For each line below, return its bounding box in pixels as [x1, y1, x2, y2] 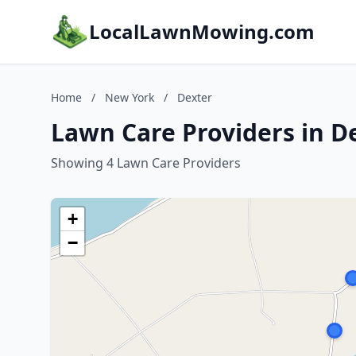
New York [105, 90, 154, 105]
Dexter [177, 90, 212, 105]
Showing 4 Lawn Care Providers [51, 154, 241, 172]
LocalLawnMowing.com [89, 18, 315, 44]
